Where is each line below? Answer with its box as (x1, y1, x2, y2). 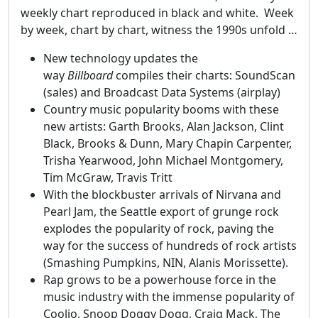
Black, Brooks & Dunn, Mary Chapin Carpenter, (43, 136, 292, 152)
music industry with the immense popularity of (43, 289, 295, 305)
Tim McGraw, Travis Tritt (43, 170, 172, 186)
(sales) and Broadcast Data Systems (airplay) (43, 84, 280, 101)
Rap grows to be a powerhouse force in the (43, 272, 276, 288)
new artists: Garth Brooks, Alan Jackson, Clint (43, 119, 284, 135)
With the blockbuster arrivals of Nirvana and (43, 187, 281, 203)
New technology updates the (43, 50, 198, 67)
